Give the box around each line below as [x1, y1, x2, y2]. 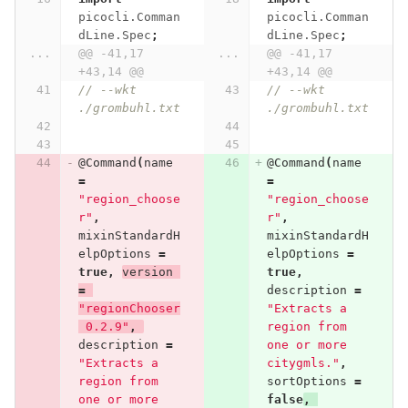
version [121, 265, 173, 280]
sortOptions [266, 374, 347, 389]
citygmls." [266, 356, 340, 371]
